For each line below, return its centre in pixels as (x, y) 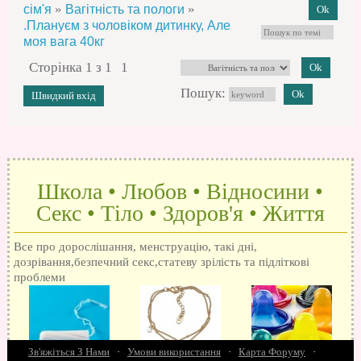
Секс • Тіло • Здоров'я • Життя (180, 214)
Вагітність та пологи (124, 10)
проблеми (39, 277)
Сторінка (57, 68)
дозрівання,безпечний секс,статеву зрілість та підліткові (161, 261)
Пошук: (204, 93)
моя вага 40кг (64, 42)
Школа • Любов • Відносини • (180, 192)
